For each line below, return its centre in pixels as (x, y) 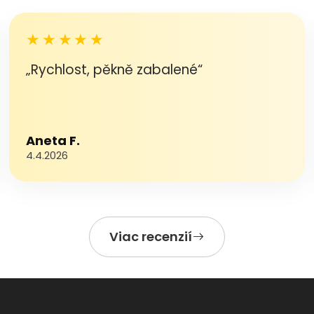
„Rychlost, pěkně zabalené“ (115, 70)
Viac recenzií (151, 237)
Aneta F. (53, 141)
